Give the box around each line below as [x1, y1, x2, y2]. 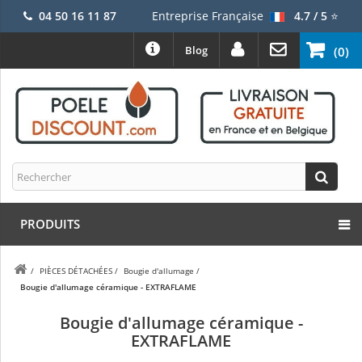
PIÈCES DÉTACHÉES [40, 265, 112, 277]
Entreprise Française [151, 8, 263, 23]
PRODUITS [20, 216, 80, 233]
